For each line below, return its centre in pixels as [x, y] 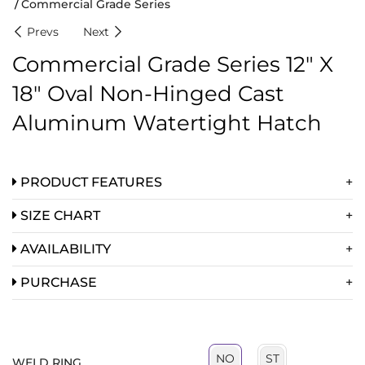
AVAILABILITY [64, 248]
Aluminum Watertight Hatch [167, 123]
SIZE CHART [59, 215]
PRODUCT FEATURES [90, 182]
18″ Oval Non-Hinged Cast [148, 93]
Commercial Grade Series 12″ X [173, 64]
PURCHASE [57, 282]
